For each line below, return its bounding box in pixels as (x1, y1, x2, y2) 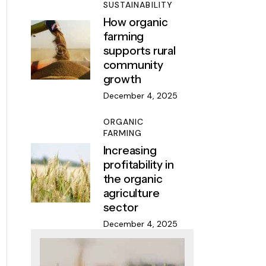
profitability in (103, 157, 174, 172)
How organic (103, 15, 168, 29)
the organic (103, 172, 163, 186)
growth (103, 72, 141, 86)
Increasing (103, 143, 157, 157)
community (103, 58, 163, 72)
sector (103, 200, 138, 214)
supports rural (103, 44, 176, 58)
